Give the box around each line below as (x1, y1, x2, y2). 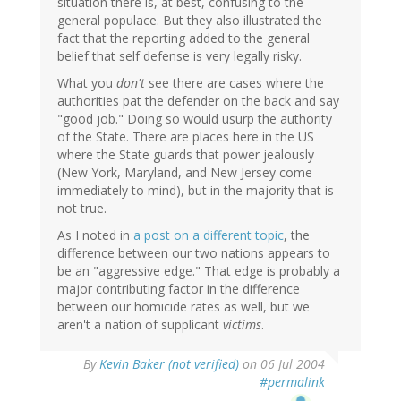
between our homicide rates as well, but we (57, 298, 310, 316)
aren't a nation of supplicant (57, 316, 223, 334)
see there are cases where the (145, 74, 324, 92)
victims (223, 316, 261, 334)
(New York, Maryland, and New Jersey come (57, 164, 312, 182)
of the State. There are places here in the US (57, 128, 314, 146)
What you (57, 74, 116, 92)
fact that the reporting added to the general (57, 30, 310, 47)
